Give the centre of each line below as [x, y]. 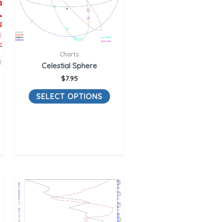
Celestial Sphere [69, 65]
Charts [69, 54]
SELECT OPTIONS [69, 97]
